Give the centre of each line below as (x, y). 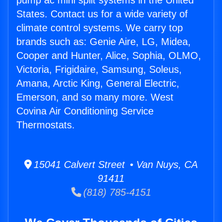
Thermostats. (46, 125)
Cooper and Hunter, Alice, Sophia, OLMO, (109, 56)
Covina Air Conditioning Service (85, 111)
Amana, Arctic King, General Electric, (98, 83)
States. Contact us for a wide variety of (102, 14)
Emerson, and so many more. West (95, 97)
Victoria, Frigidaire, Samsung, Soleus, (99, 70)
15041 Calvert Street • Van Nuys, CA (115, 165)
